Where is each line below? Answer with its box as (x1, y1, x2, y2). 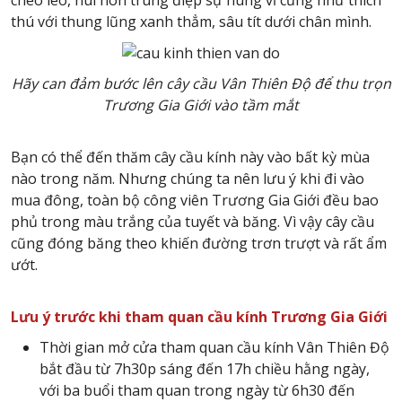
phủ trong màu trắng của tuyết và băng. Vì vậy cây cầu (11, 212, 374, 232)
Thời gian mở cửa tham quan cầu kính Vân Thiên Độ (39, 337, 389, 358)
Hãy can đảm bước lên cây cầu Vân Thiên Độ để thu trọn (11, 74, 391, 94)
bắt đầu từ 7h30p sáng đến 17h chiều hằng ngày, (39, 359, 370, 380)
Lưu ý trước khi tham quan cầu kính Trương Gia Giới (11, 307, 388, 328)
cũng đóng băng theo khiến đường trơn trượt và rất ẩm (11, 233, 387, 254)
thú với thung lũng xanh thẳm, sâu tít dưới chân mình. (11, 11, 371, 31)
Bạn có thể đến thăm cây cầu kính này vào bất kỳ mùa (11, 147, 370, 168)
